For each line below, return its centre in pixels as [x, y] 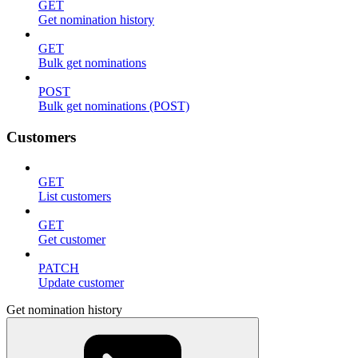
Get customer [72, 240]
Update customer [81, 283]
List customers [75, 197]
